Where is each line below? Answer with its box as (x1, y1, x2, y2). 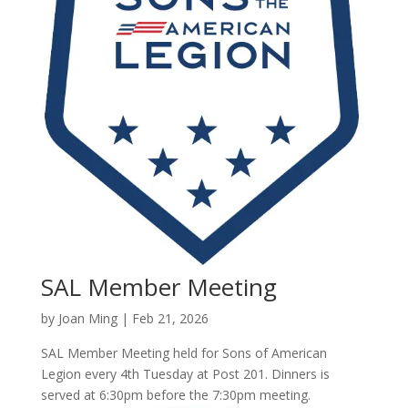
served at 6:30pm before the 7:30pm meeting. (40, 385, 311, 403)
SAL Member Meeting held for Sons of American (40, 343, 327, 362)
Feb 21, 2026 (131, 309, 209, 327)
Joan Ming (57, 309, 117, 327)
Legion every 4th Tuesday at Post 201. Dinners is (40, 364, 330, 382)
